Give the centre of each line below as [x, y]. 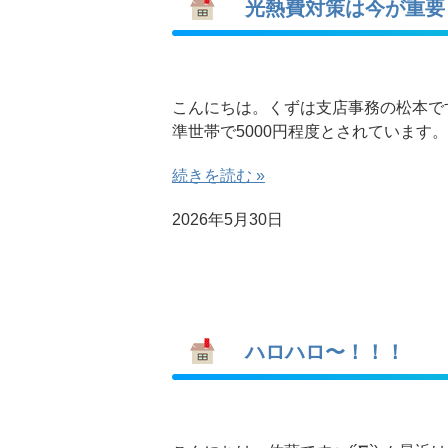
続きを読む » [218, 175]
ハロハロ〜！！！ [315, 352]
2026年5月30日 [227, 219]
